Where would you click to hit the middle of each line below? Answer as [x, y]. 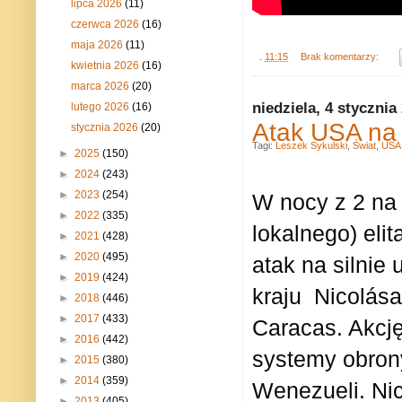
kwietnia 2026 [107, 66]
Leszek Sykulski [311, 145]
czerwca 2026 [107, 25]
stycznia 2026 [106, 128]
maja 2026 [99, 45]
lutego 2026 [102, 107]
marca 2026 [102, 87]
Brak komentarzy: [341, 56]
